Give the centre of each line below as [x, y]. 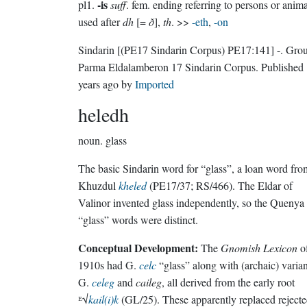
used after [100, 22]
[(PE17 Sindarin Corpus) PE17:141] [196, 50]
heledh [103, 114]
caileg [149, 282]
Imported [155, 84]
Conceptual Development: [138, 248]
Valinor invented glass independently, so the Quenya [191, 202]
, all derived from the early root [228, 282]
